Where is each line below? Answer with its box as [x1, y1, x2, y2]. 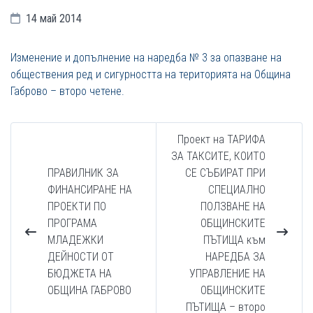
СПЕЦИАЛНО [208, 183, 265, 196]
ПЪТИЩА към [203, 233, 265, 247]
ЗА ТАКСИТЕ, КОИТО [171, 150, 265, 163]
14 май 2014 [23, 12, 82, 25]
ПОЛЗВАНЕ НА [201, 200, 265, 213]
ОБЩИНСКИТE [201, 284, 265, 297]
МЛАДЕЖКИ [48, 233, 103, 247]
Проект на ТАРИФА [177, 133, 265, 146]
